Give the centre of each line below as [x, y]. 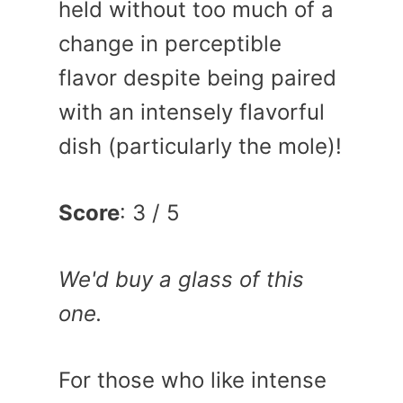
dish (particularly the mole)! [200, 146]
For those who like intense [193, 380]
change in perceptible [170, 44]
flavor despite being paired [197, 78]
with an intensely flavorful [192, 112]
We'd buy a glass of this [181, 279]
